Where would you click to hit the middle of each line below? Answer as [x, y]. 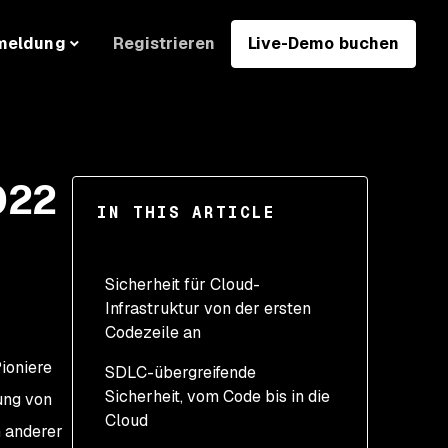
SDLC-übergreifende [180, 372]
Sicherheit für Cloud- [182, 284]
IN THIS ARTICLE [186, 212]
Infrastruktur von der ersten [208, 308]
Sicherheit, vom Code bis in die [217, 396]
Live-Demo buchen [323, 43]
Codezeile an [153, 332]
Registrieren [163, 43]
